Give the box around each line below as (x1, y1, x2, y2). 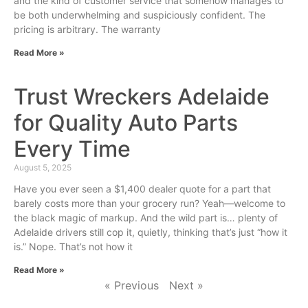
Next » (169, 278, 203, 292)
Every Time (14, 135, 131, 162)
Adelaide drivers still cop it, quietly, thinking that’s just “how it (14, 226, 287, 238)
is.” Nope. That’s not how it (14, 241, 133, 252)
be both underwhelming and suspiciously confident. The (14, 9, 265, 21)
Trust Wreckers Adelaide (14, 83, 269, 110)
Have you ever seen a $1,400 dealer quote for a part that (14, 183, 271, 195)
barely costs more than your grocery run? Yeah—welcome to (14, 197, 285, 209)
